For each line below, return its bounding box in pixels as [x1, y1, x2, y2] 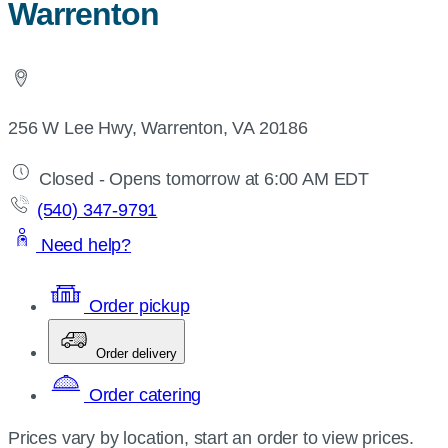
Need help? [36, 235, 132, 255]
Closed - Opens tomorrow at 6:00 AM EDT [34, 169, 369, 189]
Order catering [84, 385, 202, 405]
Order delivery [96, 346, 177, 361]
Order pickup [84, 296, 190, 316]
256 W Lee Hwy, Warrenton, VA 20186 [8, 118, 308, 138]
